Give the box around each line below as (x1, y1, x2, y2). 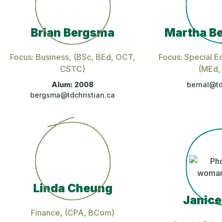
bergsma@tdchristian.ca (30, 90, 115, 99)
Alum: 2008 (52, 80, 94, 89)
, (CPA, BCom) (60, 207, 115, 218)
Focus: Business (10, 52, 69, 62)
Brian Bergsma (31, 25, 115, 40)
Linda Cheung (33, 181, 112, 195)
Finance (31, 207, 60, 218)
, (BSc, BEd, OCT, (69, 52, 136, 62)
